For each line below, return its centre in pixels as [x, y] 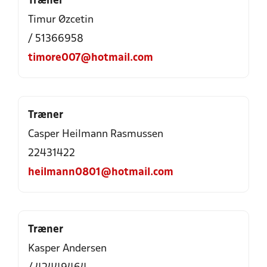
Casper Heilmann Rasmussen [96, 134]
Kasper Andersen [67, 249]
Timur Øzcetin [61, 20]
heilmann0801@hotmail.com [101, 173]
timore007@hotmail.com [91, 58]
